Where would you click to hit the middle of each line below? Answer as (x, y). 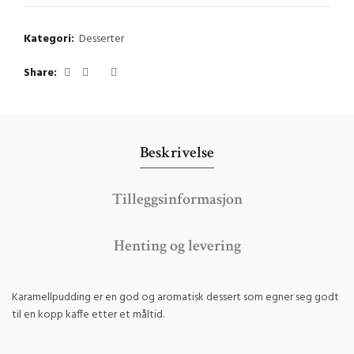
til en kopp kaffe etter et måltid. (88, 315)
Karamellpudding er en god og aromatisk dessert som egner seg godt (175, 298)
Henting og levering (177, 246)
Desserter (102, 39)
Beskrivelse (177, 153)
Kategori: (51, 39)
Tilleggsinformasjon (177, 199)
